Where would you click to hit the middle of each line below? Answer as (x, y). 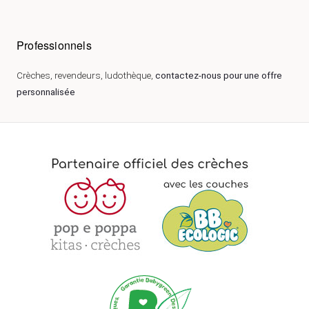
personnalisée (46, 92)
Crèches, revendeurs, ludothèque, (86, 76)
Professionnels (54, 46)
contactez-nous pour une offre (219, 76)
